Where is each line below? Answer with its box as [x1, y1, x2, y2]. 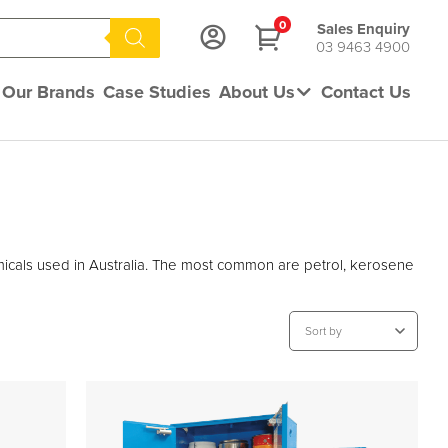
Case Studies [103, 79, 211, 105]
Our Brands [2, 79, 95, 105]
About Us [219, 79, 295, 105]
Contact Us [321, 79, 411, 105]
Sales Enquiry [316, 17, 410, 40]
